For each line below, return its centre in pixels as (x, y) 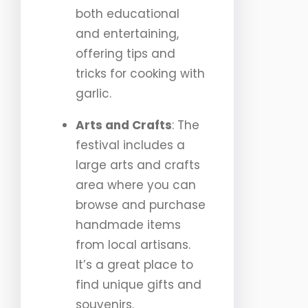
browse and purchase (141, 205)
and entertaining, (127, 34)
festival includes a (130, 145)
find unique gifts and (139, 285)
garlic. (93, 94)
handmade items (128, 225)
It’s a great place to (134, 265)
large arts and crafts (138, 165)
